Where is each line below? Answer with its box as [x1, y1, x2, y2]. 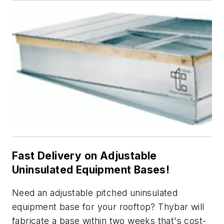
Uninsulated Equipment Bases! [12, 163, 170, 176]
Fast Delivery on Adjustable [12, 149, 157, 162]
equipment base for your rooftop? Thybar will [12, 201, 204, 212]
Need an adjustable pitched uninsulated [12, 187, 178, 198]
